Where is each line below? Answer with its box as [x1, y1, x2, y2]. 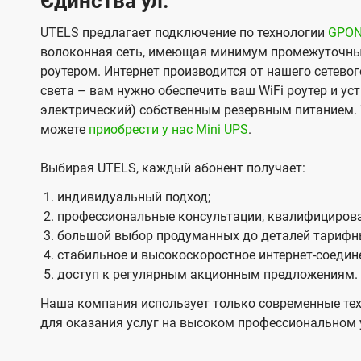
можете [40, 121, 89, 137]
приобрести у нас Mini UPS [89, 121, 248, 137]
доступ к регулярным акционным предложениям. [56, 266, 358, 282]
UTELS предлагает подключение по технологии [40, 24, 328, 40]
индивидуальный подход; [56, 189, 210, 205]
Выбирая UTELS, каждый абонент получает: [40, 160, 305, 176]
